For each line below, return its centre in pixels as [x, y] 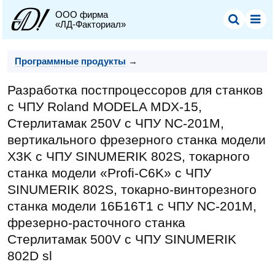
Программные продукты [71, 61]
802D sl [30, 256]
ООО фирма [82, 15]
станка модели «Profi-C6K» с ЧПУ [110, 173]
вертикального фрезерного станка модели [137, 140]
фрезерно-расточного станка [97, 223]
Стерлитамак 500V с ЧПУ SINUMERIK [122, 239]
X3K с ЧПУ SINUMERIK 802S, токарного [129, 157]
